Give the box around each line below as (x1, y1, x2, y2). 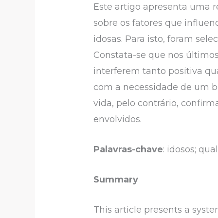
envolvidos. (93, 114, 142, 125)
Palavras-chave (93, 144, 163, 155)
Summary (93, 174, 139, 185)
